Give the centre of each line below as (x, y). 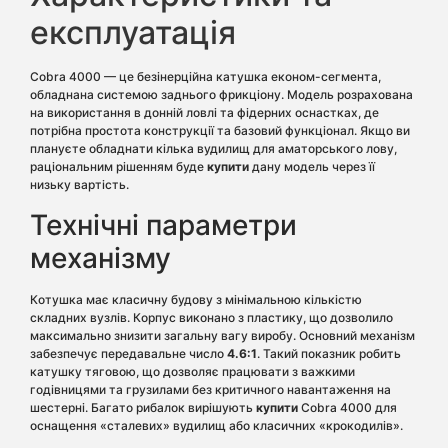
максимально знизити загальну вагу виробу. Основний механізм (222, 335)
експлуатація (133, 33)
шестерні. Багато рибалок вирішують (143, 407)
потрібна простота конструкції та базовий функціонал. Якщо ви (220, 131)
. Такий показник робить (329, 353)
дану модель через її (312, 167)
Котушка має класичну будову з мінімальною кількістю (196, 299)
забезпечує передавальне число (128, 353)
